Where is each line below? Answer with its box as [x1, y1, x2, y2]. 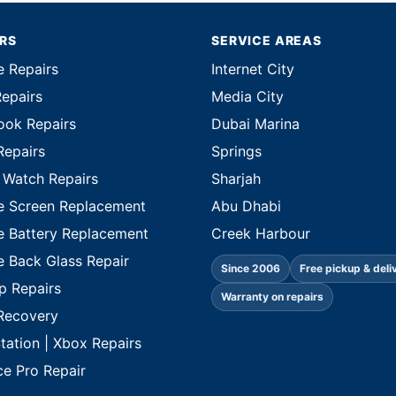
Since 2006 [221, 262, 280, 276]
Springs [211, 142, 262, 161]
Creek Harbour [211, 225, 310, 243]
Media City [211, 88, 284, 106]
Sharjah [211, 170, 261, 188]
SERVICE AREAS [211, 33, 322, 49]
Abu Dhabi [211, 197, 281, 216]
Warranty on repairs [221, 290, 324, 304]
